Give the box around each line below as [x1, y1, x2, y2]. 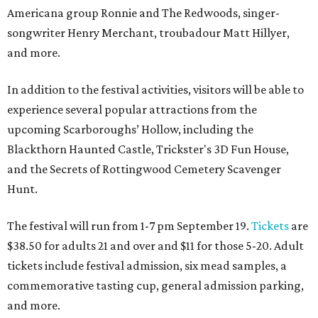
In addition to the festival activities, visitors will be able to [7, 82, 304, 97]
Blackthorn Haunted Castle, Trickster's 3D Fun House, [7, 142, 289, 157]
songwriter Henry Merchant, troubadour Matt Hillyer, [7, 26, 290, 40]
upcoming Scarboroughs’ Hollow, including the [7, 122, 253, 137]
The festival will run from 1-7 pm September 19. [7, 219, 251, 234]
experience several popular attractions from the [7, 102, 257, 117]
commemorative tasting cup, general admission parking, [7, 278, 304, 293]
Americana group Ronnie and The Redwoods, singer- [7, 6, 280, 21]
